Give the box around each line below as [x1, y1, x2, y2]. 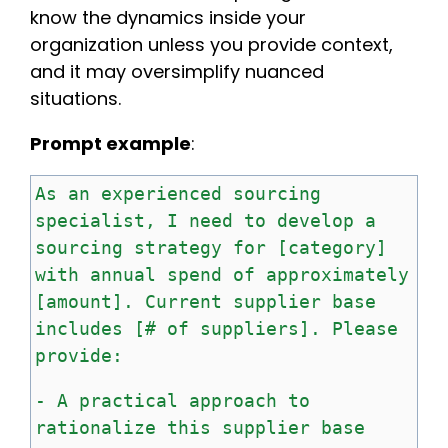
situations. [30, 85, 121, 111]
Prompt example [30, 130, 191, 156]
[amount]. [35, 290, 134, 312]
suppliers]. [200, 317, 321, 339]
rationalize [35, 416, 156, 438]
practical [79, 389, 178, 411]
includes [35, 317, 123, 339]
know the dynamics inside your [30, 4, 306, 30]
